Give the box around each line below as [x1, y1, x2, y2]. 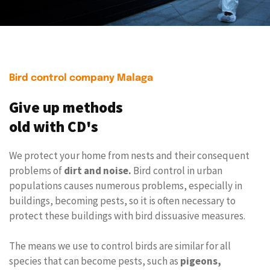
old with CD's [9, 116, 98, 136]
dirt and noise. [64, 163, 131, 177]
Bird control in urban [131, 163, 222, 177]
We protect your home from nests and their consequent [9, 148, 250, 162]
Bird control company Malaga [9, 72, 153, 83]
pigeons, [180, 254, 221, 268]
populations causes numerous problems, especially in [9, 178, 242, 192]
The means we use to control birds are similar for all [9, 239, 231, 253]
